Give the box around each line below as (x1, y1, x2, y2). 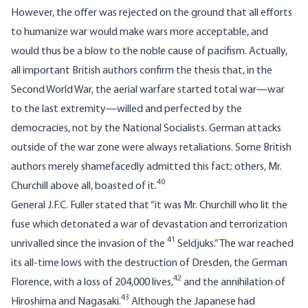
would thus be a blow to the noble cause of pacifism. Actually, (11, 46, 287, 58)
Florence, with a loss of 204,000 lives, (11, 277, 173, 289)
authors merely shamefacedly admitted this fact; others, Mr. (11, 162, 282, 173)
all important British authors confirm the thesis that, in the (11, 65, 272, 77)
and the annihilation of (181, 277, 285, 289)
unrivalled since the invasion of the (11, 239, 167, 250)
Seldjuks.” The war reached (175, 239, 294, 250)
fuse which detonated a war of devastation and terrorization (11, 219, 287, 231)
